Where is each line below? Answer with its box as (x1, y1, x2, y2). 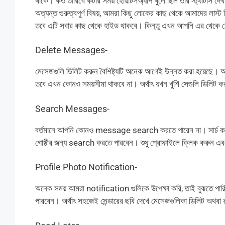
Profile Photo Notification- (35, 162, 137, 173)
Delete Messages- (35, 45, 107, 56)
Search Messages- (35, 103, 109, 114)
